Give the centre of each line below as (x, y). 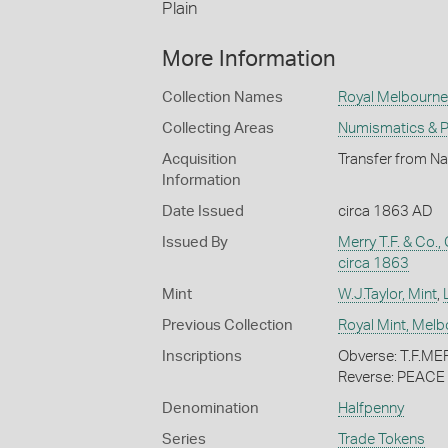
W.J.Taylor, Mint (387, 295)
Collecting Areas (218, 129)
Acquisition (199, 160)
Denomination (210, 409)
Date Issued (203, 212)
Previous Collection (227, 326)
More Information (249, 59)
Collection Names (222, 98)
